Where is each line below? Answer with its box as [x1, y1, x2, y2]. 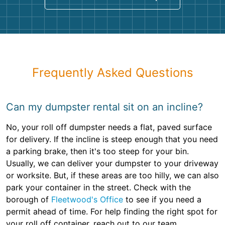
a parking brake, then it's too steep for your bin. [6, 146, 189, 157]
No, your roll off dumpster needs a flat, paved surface [6, 122, 212, 133]
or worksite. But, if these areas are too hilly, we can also [6, 170, 219, 181]
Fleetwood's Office [51, 194, 123, 205]
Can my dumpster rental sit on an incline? [6, 101, 203, 114]
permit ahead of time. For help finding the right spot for [6, 206, 217, 217]
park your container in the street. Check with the [6, 182, 191, 193]
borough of [6, 194, 51, 205]
